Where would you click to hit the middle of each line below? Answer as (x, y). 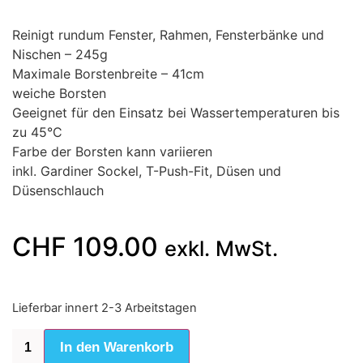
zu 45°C (37, 132)
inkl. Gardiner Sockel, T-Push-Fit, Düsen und (147, 171)
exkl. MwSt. (221, 249)
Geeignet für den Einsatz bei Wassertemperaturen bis (176, 113)
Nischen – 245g (60, 54)
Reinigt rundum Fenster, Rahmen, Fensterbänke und (168, 35)
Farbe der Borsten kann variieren (112, 152)
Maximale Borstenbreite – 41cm (108, 74)
